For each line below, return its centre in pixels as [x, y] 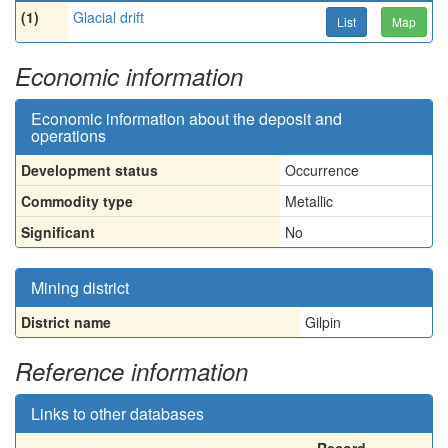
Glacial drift [108, 17]
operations [68, 135]
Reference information [131, 371]
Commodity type [77, 201]
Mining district [80, 287]
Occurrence [322, 170]
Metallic [309, 201]
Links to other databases [117, 413]
